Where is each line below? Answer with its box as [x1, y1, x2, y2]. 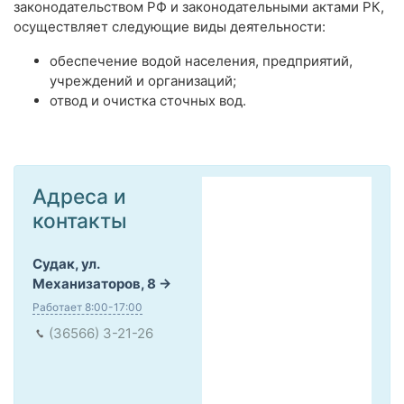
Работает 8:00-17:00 [32, 300, 142, 315]
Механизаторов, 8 [32, 275, 156, 293]
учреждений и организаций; [50, 72, 236, 90]
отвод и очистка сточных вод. [50, 92, 246, 110]
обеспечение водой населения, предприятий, [50, 52, 353, 70]
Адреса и [32, 184, 126, 209]
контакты [32, 208, 127, 234]
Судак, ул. [32, 255, 99, 273]
